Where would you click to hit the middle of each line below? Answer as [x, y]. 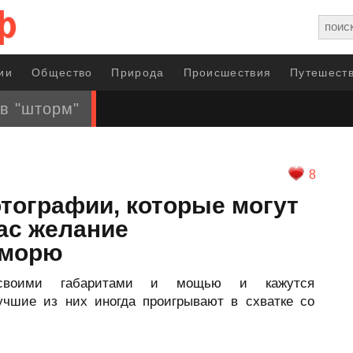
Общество [62, 72]
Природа [138, 72]
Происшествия [227, 72]
